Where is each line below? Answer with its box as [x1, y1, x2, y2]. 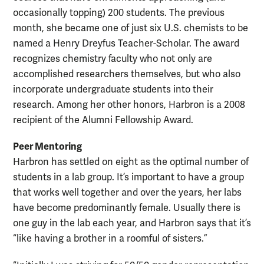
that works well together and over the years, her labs [13, 187, 242, 199]
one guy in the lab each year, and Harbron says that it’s [13, 217, 251, 230]
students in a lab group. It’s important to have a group [13, 171, 244, 184]
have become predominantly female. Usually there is [13, 202, 240, 214]
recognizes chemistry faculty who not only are [13, 53, 212, 65]
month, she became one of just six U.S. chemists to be [13, 22, 248, 35]
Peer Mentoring [13, 140, 82, 153]
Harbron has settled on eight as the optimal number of [13, 156, 249, 169]
